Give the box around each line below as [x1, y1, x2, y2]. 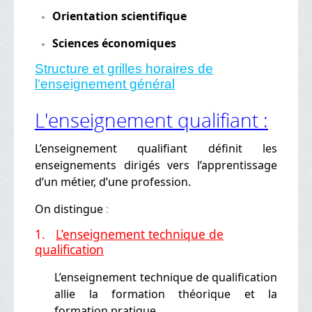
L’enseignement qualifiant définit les [35, 140, 277, 156]
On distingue [35, 201, 103, 217]
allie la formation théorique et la [54, 286, 277, 302]
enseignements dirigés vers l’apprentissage [35, 157, 277, 173]
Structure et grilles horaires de [35, 61, 213, 76]
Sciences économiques [52, 35, 176, 51]
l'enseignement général [35, 76, 175, 91]
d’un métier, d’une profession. [35, 173, 191, 189]
